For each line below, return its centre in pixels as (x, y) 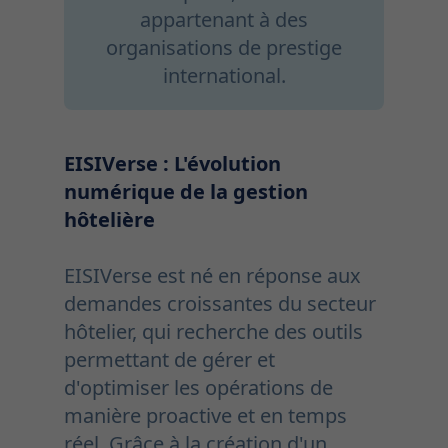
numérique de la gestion (186, 191)
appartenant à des (224, 19)
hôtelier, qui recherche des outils (213, 331)
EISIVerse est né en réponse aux (212, 275)
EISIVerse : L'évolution (172, 163)
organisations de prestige (224, 47)
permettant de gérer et (169, 359)
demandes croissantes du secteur (220, 303)
